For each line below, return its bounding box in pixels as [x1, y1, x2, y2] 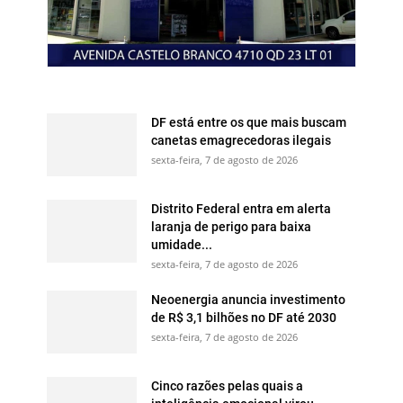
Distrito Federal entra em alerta [151, 199, 331, 217]
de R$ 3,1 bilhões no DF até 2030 [151, 308, 336, 326]
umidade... [151, 235, 212, 253]
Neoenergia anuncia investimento [151, 290, 345, 308]
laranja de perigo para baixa [151, 217, 311, 235]
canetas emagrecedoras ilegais [151, 130, 331, 148]
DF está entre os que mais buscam [151, 112, 346, 130]
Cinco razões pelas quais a [151, 376, 303, 394]
